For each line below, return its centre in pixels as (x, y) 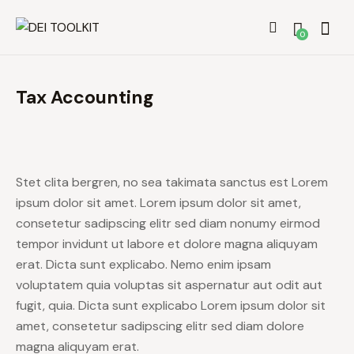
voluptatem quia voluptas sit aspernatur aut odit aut (169, 284)
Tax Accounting (85, 97)
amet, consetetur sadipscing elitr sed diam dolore (160, 326)
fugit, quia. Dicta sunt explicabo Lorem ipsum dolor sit (171, 305)
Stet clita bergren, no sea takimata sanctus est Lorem (172, 182)
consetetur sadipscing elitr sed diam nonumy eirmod (168, 223)
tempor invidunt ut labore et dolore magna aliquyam (167, 243)
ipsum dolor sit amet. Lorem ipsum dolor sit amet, (158, 202)
